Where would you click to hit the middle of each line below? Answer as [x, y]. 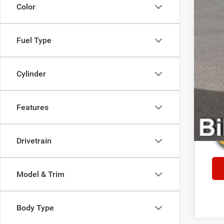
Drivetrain [34, 141]
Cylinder [31, 74]
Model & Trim [40, 174]
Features [32, 107]
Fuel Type [34, 40]
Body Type [35, 208]
